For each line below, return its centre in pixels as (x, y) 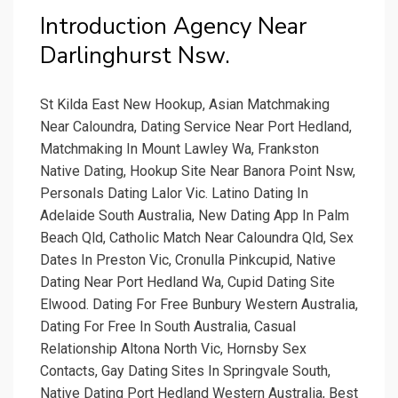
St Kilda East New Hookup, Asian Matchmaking (185, 105)
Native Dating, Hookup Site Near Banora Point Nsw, (198, 171)
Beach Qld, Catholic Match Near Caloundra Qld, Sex (197, 238)
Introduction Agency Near (173, 27)
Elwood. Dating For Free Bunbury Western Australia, (199, 305)
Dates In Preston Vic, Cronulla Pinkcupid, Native (188, 260)
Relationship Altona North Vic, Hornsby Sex (173, 349)
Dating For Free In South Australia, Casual (168, 327)
